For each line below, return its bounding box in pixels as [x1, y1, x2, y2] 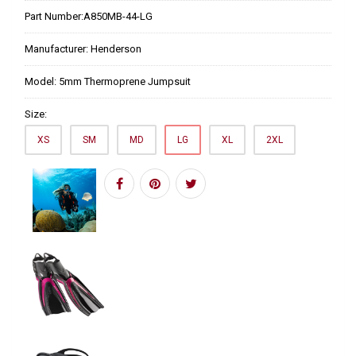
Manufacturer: [25, 42, 91, 55]
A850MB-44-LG [83, 10, 153, 22]
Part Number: [25, 10, 83, 22]
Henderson [91, 42, 141, 55]
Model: [25, 75, 59, 87]
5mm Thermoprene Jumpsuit [59, 75, 191, 87]
